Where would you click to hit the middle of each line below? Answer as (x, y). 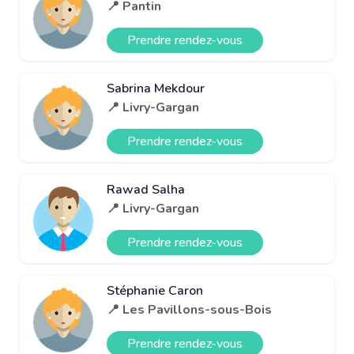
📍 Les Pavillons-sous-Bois (189, 309)
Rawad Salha (146, 189)
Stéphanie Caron (155, 290)
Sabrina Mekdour (156, 88)
